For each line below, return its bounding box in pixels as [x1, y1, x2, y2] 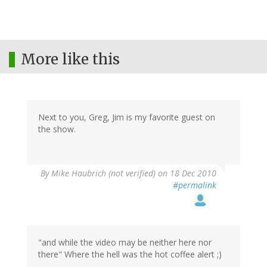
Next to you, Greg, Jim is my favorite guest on [38, 111, 215, 123]
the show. [38, 123, 76, 135]
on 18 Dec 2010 [156, 167, 216, 179]
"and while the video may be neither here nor [38, 237, 212, 249]
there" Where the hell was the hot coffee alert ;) [38, 249, 222, 260]
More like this [21, 50, 120, 69]
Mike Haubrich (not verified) [51, 167, 156, 179]
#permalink [173, 179, 216, 191]
